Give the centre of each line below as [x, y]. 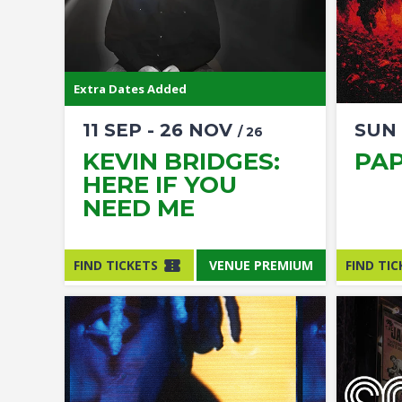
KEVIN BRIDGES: [181, 162]
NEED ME [139, 208]
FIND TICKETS [116, 265]
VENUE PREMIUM [261, 265]
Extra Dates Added [130, 89]
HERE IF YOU [160, 185]
